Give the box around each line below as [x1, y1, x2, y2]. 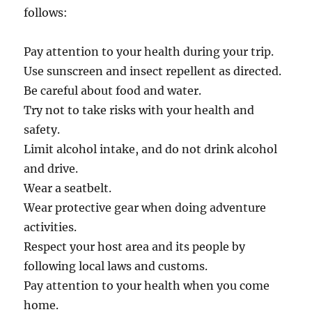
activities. [24, 220, 77, 235]
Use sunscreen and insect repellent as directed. [24, 64, 282, 79]
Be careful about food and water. [24, 84, 202, 98]
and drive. [24, 162, 79, 176]
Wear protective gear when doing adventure [24, 201, 267, 215]
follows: [24, 6, 68, 20]
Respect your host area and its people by [24, 240, 246, 254]
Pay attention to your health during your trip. [24, 45, 274, 59]
